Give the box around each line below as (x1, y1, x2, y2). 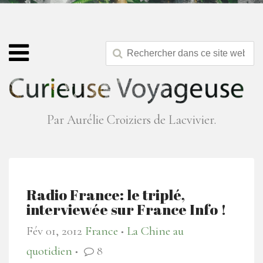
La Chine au (127, 224, 184, 239)
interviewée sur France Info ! (26, 200, 227, 220)
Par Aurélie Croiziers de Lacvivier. (47, 112, 216, 128)
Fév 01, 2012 (26, 224, 82, 239)
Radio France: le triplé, (26, 185, 185, 205)
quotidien (26, 244, 72, 259)
